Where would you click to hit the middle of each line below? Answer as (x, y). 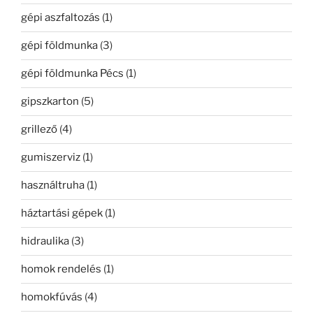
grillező (39, 130)
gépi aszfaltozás (60, 18)
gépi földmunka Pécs (72, 74)
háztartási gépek (62, 213)
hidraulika (45, 241)
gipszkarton (50, 102)
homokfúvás (52, 297)
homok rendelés (61, 269)
